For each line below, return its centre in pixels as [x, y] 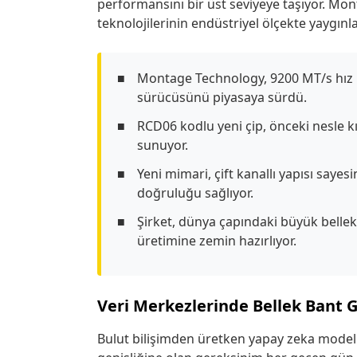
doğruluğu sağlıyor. [195, 192]
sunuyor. [163, 145]
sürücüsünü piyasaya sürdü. [222, 97]
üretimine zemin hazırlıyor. [217, 240]
